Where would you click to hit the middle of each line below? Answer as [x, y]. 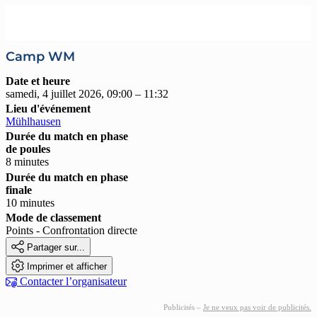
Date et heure [38, 81]
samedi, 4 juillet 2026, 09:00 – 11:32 [87, 94]
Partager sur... [56, 247]
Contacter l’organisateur [72, 281]
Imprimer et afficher [67, 266]
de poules [28, 149]
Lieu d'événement [48, 109]
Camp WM [40, 56]
